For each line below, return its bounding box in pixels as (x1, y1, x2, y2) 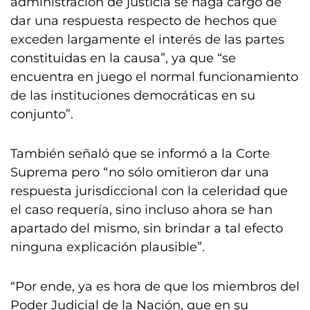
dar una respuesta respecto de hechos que (10, 13, 277, 28)
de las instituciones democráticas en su (10, 88, 255, 103)
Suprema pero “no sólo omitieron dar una (10, 165, 269, 180)
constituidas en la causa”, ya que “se (10, 51, 236, 66)
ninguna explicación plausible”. (10, 239, 205, 255)
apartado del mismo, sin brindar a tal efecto (10, 221, 283, 236)
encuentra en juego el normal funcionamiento (10, 69, 298, 84)
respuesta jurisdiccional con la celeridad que (10, 183, 288, 199)
